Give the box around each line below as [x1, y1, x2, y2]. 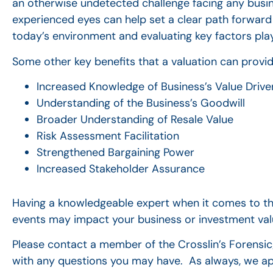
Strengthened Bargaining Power [37, 145, 194, 160]
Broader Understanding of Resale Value [37, 112, 233, 127]
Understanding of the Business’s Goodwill [37, 96, 245, 111]
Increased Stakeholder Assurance [37, 161, 205, 177]
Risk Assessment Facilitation [37, 129, 179, 144]
